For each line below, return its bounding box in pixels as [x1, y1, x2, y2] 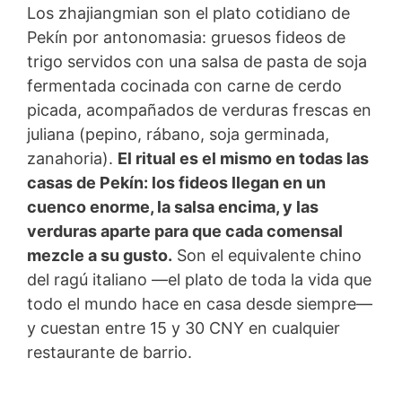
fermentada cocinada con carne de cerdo [27, 75, 342, 95]
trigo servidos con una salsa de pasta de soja [27, 51, 367, 71]
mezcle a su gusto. [27, 245, 172, 265]
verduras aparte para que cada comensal [27, 221, 343, 240]
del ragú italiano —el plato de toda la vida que [27, 269, 371, 289]
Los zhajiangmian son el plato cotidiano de [27, 3, 350, 22]
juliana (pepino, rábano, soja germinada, [27, 124, 329, 144]
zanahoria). [27, 148, 118, 168]
